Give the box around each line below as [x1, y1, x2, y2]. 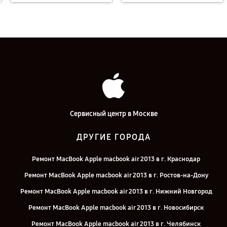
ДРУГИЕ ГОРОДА [76, 132, 151, 142]
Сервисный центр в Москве [69, 109, 158, 118]
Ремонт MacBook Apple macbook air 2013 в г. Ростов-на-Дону [24, 171, 208, 179]
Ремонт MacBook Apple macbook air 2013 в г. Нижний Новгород [20, 187, 212, 196]
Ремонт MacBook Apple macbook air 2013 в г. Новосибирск [28, 204, 204, 212]
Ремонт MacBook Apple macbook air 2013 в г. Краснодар [32, 155, 200, 163]
